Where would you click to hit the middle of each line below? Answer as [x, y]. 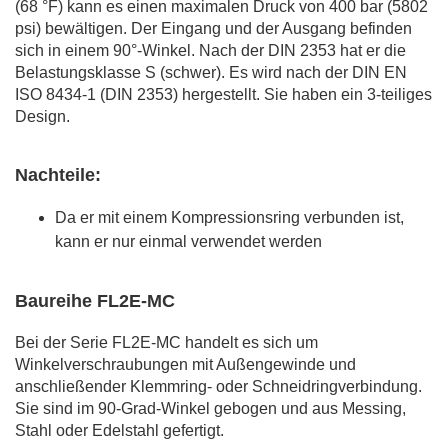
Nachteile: [58, 174]
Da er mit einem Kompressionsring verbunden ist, [229, 217]
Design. [42, 116]
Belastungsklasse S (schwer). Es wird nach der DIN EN [211, 72]
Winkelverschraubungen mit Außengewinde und [185, 364]
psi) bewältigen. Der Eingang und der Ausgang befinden [213, 28]
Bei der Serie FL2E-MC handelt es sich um [166, 342]
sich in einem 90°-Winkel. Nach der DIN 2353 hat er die [210, 50]
